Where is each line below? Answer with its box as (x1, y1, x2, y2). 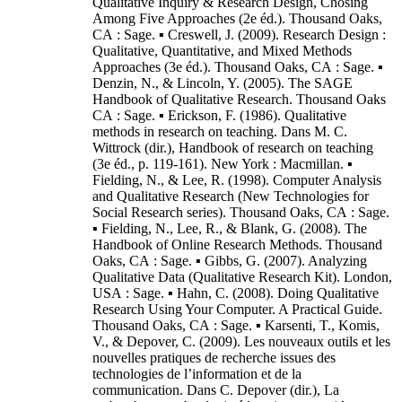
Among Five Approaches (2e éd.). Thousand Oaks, (92, 11, 382, 26)
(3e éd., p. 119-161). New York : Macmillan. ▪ (92, 156, 353, 171)
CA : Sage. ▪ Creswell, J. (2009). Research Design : (92, 27, 386, 42)
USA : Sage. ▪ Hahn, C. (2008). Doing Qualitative (92, 285, 379, 301)
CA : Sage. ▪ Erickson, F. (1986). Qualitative (92, 108, 346, 123)
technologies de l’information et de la (92, 366, 301, 381)
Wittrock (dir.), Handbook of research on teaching (92, 140, 373, 155)
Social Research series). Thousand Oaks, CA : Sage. (92, 205, 389, 220)
